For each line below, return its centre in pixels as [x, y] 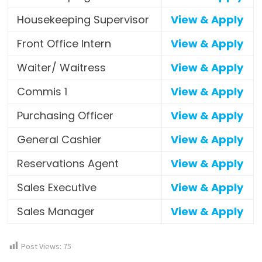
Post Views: [42, 246]
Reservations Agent [68, 163]
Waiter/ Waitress [62, 67]
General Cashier [60, 139]
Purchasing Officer [65, 115]
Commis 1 [42, 91]
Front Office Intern [64, 43]
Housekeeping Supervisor [83, 19]
